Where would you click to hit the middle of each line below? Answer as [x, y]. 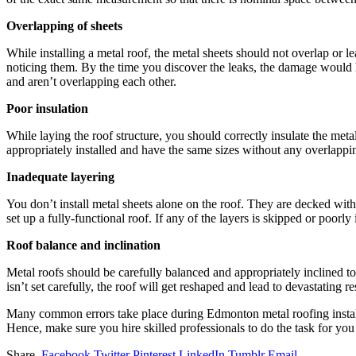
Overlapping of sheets [64, 25]
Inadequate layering [60, 176]
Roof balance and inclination [83, 245]
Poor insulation [47, 108]
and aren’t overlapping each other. [91, 81]
